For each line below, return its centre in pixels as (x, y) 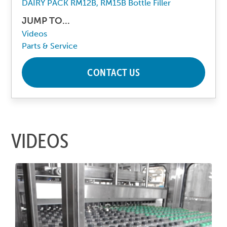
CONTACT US (113, 72)
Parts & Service (50, 46)
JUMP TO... (46, 21)
